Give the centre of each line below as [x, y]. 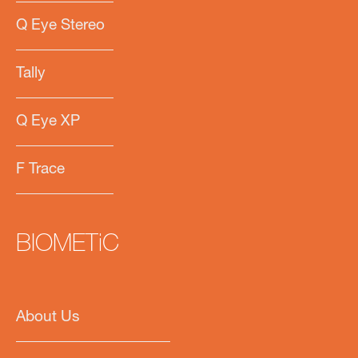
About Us [48, 317]
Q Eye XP [48, 121]
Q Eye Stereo [60, 26]
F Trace [40, 169]
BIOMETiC [68, 246]
